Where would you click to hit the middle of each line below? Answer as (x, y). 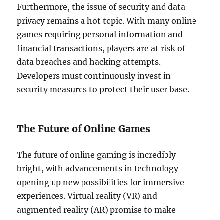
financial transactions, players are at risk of (101, 48)
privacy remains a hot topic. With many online (107, 21)
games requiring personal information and (100, 34)
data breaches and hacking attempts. (89, 62)
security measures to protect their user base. (103, 89)
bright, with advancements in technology (98, 168)
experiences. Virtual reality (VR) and (87, 196)
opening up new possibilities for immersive (101, 182)
